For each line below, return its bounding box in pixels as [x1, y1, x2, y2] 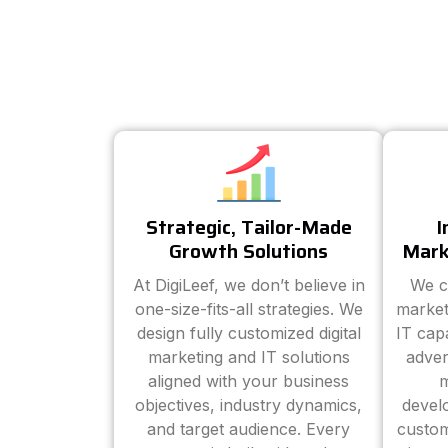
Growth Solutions [169, 235, 328, 267]
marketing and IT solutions [147, 347, 350, 367]
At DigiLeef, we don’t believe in [132, 275, 365, 295]
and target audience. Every [147, 419, 350, 439]
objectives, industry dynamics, [135, 395, 362, 415]
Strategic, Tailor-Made [145, 211, 352, 243]
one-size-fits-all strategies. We [134, 299, 363, 319]
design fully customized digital [136, 323, 361, 343]
